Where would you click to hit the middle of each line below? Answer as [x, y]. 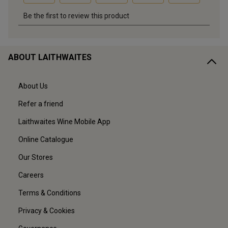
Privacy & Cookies [47, 211]
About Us [33, 86]
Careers [31, 175]
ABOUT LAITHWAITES [50, 58]
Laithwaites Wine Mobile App [64, 122]
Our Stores [36, 158]
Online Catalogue [46, 140]
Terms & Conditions [50, 193]
